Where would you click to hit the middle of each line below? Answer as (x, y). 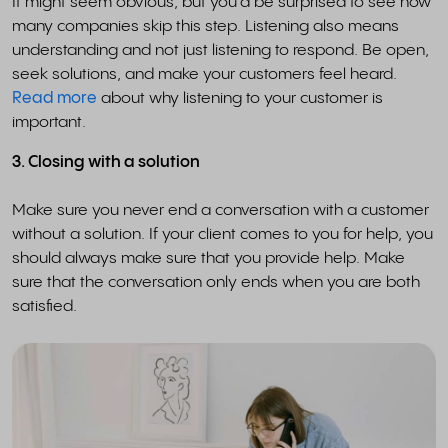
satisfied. (44, 306)
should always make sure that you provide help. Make (208, 258)
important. (49, 122)
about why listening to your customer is (240, 98)
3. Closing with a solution (106, 162)
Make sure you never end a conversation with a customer (220, 210)
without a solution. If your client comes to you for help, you (222, 234)
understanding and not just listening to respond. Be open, (220, 50)
